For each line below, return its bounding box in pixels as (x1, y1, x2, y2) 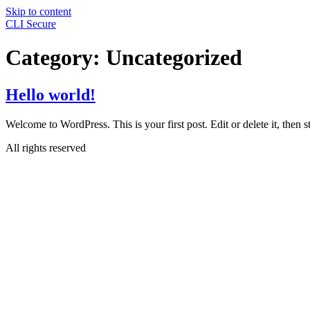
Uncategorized (106, 45, 242, 71)
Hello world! (6, 85, 95, 104)
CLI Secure (6, 18, 56, 30)
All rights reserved (6, 141, 86, 154)
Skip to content (6, 6, 71, 17)
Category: (6, 45, 106, 71)
